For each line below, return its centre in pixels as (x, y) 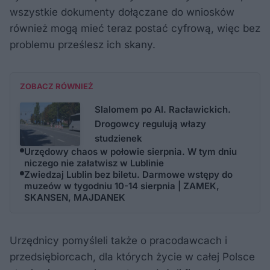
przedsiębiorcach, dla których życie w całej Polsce (132, 256)
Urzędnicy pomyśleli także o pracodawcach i (118, 240)
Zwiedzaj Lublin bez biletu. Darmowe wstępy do (128, 174)
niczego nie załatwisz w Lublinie (94, 163)
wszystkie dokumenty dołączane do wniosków (122, 12)
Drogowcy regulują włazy (150, 124)
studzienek (118, 138)
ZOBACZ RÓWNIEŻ (57, 86)
